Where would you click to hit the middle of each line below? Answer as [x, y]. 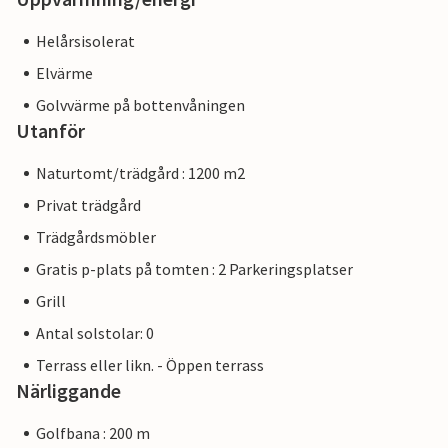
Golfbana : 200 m [93, 433]
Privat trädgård [88, 205]
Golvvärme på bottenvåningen [140, 105]
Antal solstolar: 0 [95, 333]
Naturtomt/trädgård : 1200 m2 [140, 173]
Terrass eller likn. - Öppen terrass [150, 365]
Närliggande [68, 391]
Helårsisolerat [85, 41]
